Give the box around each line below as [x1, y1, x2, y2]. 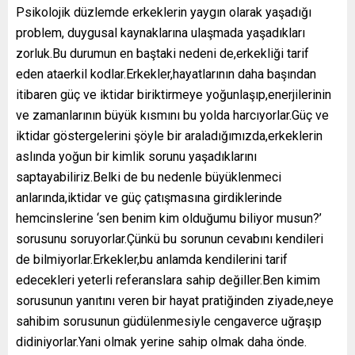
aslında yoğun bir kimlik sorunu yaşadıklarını [16, 149, 257, 165]
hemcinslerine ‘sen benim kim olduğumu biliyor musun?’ [16, 211, 322, 227]
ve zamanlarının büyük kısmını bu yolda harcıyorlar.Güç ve [16, 108, 329, 124]
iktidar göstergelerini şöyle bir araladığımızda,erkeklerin [16, 128, 323, 144]
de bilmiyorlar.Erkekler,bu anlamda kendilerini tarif [16, 252, 288, 268]
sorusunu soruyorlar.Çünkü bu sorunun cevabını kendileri [16, 231, 323, 247]
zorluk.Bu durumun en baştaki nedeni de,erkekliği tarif [16, 46, 309, 62]
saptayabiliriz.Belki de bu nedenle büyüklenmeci [16, 170, 281, 185]
